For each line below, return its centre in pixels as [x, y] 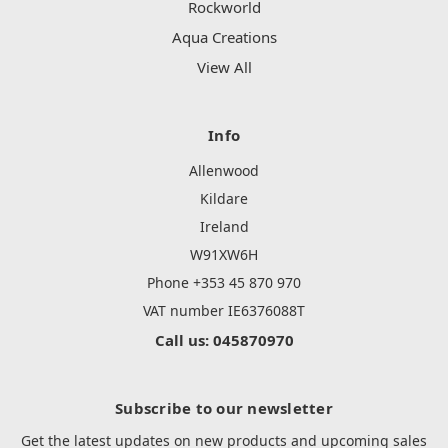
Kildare [224, 199]
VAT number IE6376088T [224, 311]
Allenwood [224, 171]
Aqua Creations [224, 37]
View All [224, 67]
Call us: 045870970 [224, 340]
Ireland [224, 227]
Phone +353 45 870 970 [224, 283]
